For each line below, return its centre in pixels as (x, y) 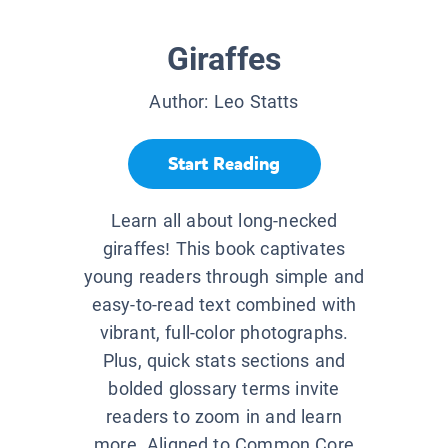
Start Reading (224, 163)
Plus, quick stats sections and (224, 361)
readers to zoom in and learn (224, 417)
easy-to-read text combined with (224, 305)
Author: (181, 102)
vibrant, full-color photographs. (224, 333)
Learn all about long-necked (224, 221)
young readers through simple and (224, 277)
